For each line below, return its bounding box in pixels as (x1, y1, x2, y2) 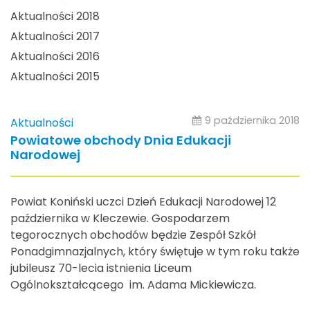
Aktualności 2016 (10, 48, 100, 65)
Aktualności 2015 (10, 69, 100, 85)
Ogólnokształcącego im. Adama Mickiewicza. (10, 276, 256, 293)
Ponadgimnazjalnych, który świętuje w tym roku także (10, 243, 300, 259)
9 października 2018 (205, 113, 300, 128)
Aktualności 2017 (10, 28, 100, 45)
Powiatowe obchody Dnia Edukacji (10, 131, 231, 149)
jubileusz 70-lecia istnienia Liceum (10, 259, 192, 276)
